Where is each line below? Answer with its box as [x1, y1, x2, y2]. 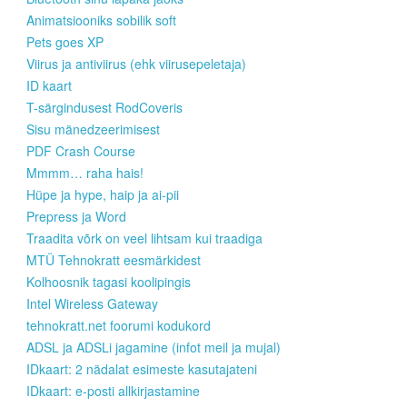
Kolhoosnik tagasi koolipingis [26, 273, 191, 292]
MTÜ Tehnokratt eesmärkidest [26, 251, 201, 270]
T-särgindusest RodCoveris [26, 98, 183, 117]
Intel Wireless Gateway [26, 294, 158, 313]
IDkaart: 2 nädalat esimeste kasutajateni [26, 360, 257, 379]
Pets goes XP [26, 33, 104, 52]
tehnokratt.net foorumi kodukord [26, 316, 211, 335]
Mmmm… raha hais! [26, 164, 144, 183]
